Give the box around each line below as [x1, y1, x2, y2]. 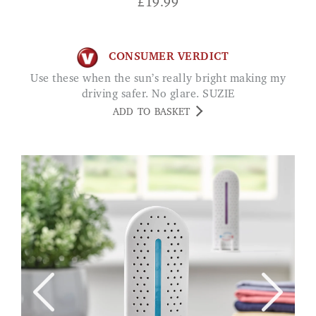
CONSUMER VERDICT [109, 51, 229, 63]
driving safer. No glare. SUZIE [81, 88, 235, 100]
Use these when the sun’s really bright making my [30, 73, 39, 85]
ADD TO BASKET [113, 107, 190, 118]
